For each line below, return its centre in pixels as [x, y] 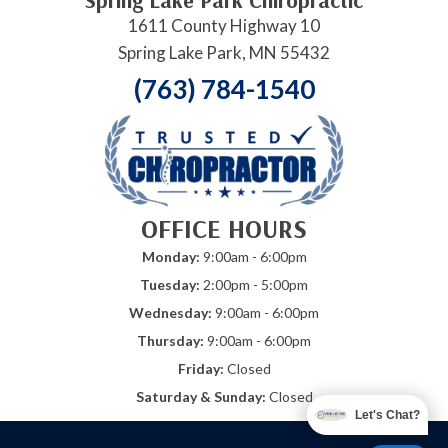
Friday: [200, 368]
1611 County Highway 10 [224, 26]
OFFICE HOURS [224, 228]
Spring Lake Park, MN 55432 [224, 53]
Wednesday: [170, 312]
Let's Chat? [387, 415]
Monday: [170, 256]
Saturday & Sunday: [200, 396]
